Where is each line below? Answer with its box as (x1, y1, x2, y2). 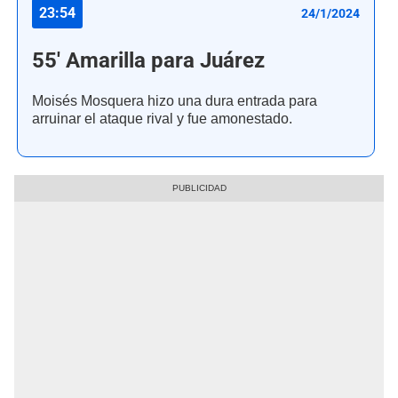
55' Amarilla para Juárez (32, 48, 265, 74)
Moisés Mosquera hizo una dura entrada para (32, 92, 317, 110)
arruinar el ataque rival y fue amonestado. (32, 110, 292, 128)
